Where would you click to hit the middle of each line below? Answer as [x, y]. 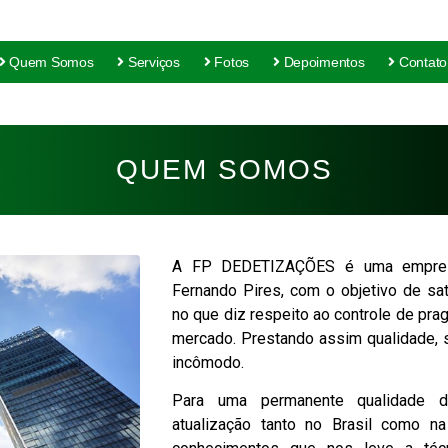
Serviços [154, 62]
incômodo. [207, 362]
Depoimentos [324, 62]
